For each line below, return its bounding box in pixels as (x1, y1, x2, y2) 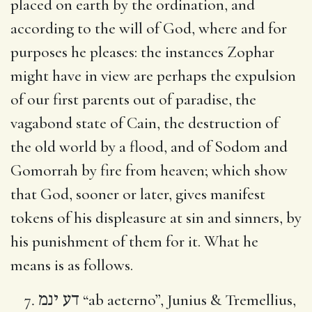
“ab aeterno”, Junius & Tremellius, (79, 290, 296, 310)
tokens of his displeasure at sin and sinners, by (10, 208, 302, 228)
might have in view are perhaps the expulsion (10, 65, 296, 86)
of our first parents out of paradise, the (10, 89, 256, 109)
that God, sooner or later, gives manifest (10, 184, 265, 204)
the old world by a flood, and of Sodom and (10, 136, 288, 157)
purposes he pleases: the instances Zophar (10, 42, 274, 62)
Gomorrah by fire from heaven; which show (10, 160, 288, 180)
